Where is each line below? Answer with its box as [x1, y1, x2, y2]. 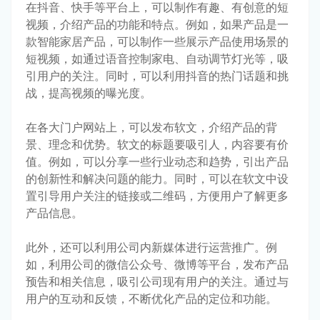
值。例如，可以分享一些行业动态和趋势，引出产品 [26, 154, 289, 169]
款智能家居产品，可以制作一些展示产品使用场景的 [26, 34, 289, 49]
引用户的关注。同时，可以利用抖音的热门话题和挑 [26, 68, 289, 83]
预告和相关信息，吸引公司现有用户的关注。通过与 [26, 274, 289, 289]
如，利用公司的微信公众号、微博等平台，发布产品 [26, 256, 289, 271]
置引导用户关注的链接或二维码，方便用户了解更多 [26, 188, 289, 203]
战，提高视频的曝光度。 [26, 85, 151, 100]
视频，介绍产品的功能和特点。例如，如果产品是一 [26, 16, 289, 31]
